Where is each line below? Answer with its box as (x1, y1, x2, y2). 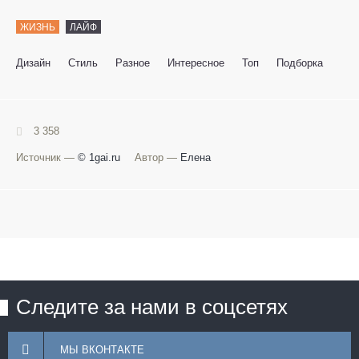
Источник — (16, 151, 78, 164)
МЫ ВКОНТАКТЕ (60, 344, 144, 357)
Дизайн (16, 57, 50, 70)
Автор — (135, 151, 180, 164)
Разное (115, 57, 150, 70)
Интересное (167, 57, 224, 70)
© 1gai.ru (78, 151, 120, 164)
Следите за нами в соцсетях (16, 295, 288, 320)
